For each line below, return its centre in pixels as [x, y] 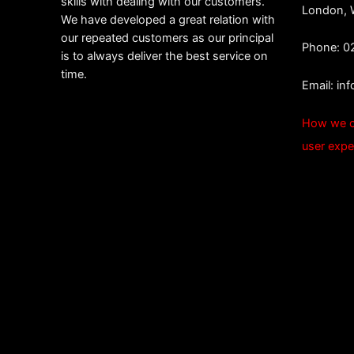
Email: [319, 86]
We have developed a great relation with [168, 19]
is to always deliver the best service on [164, 56]
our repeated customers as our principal [167, 38]
